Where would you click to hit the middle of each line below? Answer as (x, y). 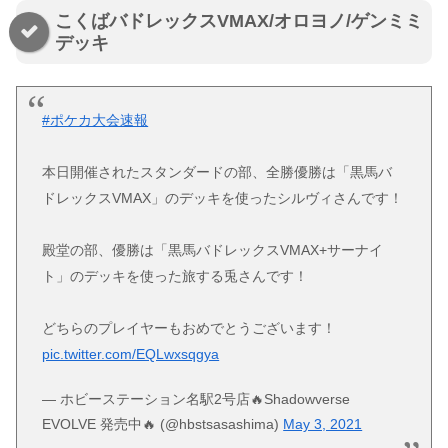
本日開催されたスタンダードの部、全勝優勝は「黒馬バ (217, 172)
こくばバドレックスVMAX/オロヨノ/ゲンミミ (239, 20)
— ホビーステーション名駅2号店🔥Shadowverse (196, 398)
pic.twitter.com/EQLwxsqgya (131, 354)
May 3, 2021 (323, 423)
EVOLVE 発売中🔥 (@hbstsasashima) (163, 423)
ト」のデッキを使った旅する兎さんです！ (175, 276)
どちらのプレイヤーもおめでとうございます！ (189, 328)
